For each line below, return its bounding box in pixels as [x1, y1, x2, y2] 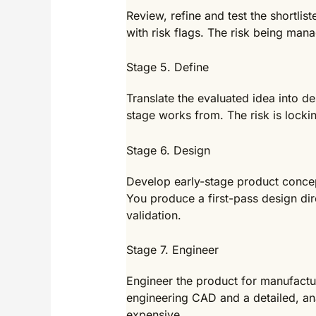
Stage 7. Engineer [126, 243, 219, 257]
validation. [126, 207, 181, 222]
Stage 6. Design [126, 142, 210, 157]
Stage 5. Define [126, 60, 209, 75]
